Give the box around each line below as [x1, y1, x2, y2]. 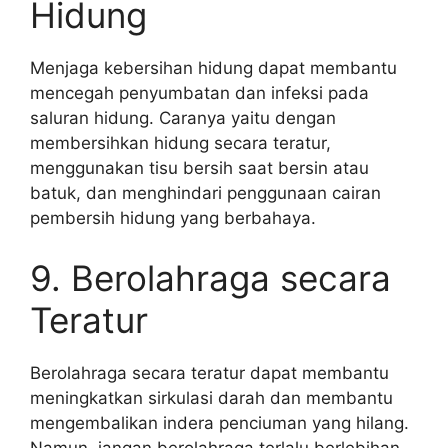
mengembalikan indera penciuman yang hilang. [30, 412, 409, 433]
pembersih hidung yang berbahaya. [30, 208, 316, 228]
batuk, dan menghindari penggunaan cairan [30, 183, 381, 203]
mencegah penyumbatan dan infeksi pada [30, 83, 369, 103]
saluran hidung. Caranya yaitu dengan [30, 108, 336, 128]
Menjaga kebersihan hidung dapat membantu [30, 58, 397, 78]
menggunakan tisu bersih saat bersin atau [30, 158, 369, 178]
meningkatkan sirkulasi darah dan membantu [30, 387, 393, 408]
